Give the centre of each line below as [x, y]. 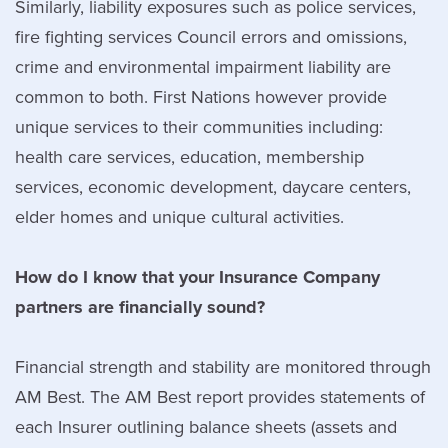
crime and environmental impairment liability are [203, 66]
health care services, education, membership [189, 156]
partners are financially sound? [140, 306]
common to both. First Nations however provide [201, 96]
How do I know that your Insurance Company [197, 276]
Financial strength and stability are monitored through [223, 366]
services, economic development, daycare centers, [213, 186]
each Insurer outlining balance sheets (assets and [206, 426]
